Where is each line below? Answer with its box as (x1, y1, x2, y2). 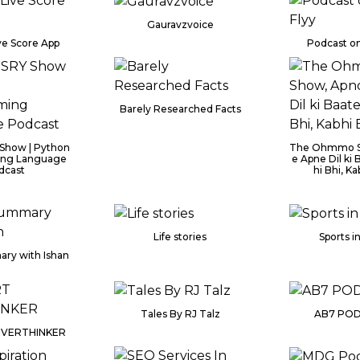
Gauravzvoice (146, 18, 214, 31)
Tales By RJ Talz (140, 307, 220, 320)
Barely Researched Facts (119, 103, 241, 115)
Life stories (153, 230, 207, 243)
